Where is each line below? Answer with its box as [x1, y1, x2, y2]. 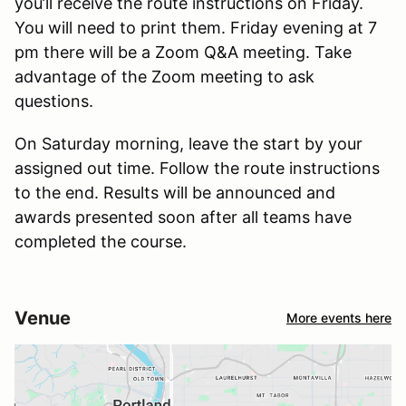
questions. [14, 91, 93, 111]
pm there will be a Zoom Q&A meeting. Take [14, 42, 352, 62]
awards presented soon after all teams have [14, 207, 352, 227]
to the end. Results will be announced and [14, 182, 335, 202]
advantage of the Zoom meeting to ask [14, 66, 314, 86]
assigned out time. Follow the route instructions [14, 158, 380, 178]
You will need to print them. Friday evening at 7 [14, 17, 377, 37]
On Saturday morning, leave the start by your [14, 133, 362, 153]
